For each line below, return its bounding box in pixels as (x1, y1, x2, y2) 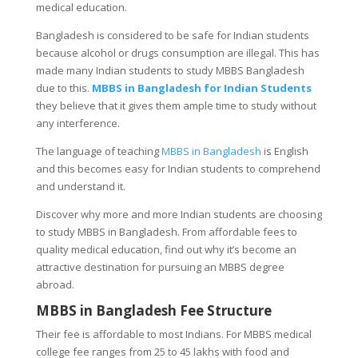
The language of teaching (35, 143, 161, 158)
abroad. (35, 276, 74, 292)
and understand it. (35, 178, 125, 193)
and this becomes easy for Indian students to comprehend (35, 161, 320, 176)
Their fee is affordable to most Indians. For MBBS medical (35, 326, 312, 341)
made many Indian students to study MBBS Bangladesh (35, 62, 304, 78)
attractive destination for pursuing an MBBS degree (35, 259, 284, 274)
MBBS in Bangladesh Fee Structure (35, 300, 272, 320)
